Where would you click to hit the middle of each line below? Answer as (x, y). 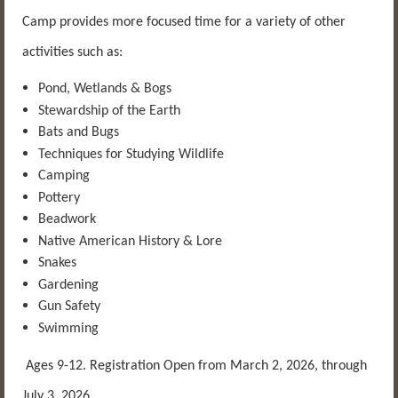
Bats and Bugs (79, 133)
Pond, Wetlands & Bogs (105, 89)
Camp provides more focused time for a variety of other (184, 23)
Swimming (68, 328)
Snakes (57, 263)
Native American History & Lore (130, 241)
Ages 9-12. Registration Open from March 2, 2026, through (195, 366)
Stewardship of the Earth (109, 111)
